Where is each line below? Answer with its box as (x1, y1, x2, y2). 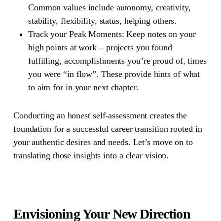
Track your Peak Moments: (28, 29, 124, 39)
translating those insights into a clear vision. (13, 150, 169, 160)
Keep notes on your (124, 29, 196, 39)
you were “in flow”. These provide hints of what (28, 69, 200, 79)
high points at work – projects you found (28, 42, 172, 52)
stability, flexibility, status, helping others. (28, 15, 177, 26)
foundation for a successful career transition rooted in (13, 123, 202, 134)
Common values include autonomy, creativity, (28, 2, 191, 12)
